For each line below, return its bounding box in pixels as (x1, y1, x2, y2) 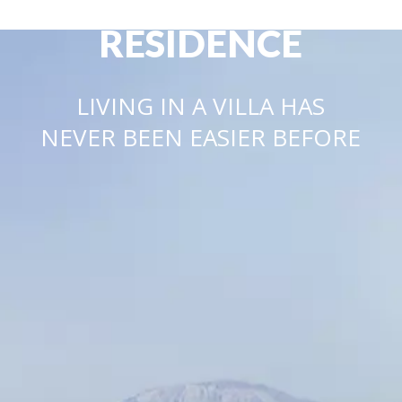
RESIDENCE (99, 21, 302, 66)
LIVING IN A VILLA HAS (76, 90, 325, 122)
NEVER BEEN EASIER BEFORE (40, 121, 361, 153)
